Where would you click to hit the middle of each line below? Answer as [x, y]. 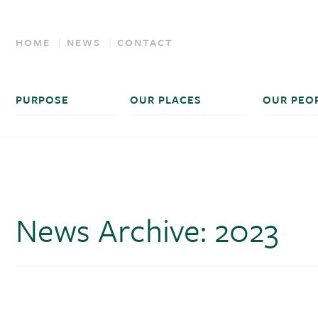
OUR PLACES [166, 99]
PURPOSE [43, 99]
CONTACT [146, 42]
